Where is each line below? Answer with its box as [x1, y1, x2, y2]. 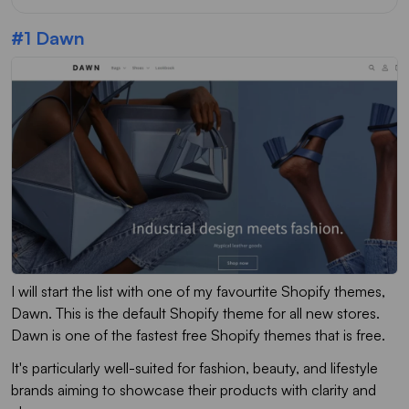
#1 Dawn [11, 26, 85, 49]
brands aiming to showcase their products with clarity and [11, 380, 376, 399]
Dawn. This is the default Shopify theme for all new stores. [11, 303, 380, 322]
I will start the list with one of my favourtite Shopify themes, [11, 281, 385, 300]
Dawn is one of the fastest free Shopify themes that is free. [11, 325, 389, 344]
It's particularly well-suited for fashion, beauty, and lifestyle [11, 358, 378, 377]
